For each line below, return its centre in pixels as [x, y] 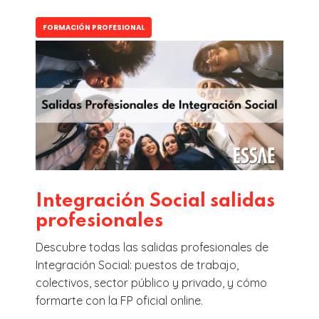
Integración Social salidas [155, 202]
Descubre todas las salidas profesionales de [152, 247]
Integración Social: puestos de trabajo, [137, 265]
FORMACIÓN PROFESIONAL [94, 28]
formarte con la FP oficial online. [119, 301]
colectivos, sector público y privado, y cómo [151, 283]
